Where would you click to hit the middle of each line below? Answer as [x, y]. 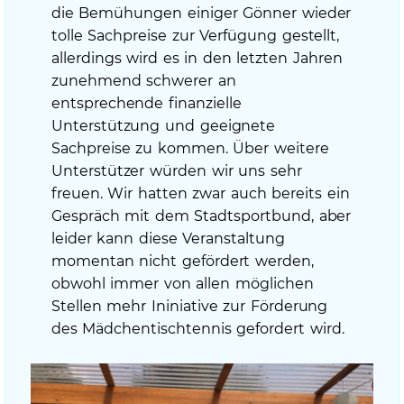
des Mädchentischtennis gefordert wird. [197, 329]
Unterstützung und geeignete [163, 126]
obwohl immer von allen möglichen [182, 284]
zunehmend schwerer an [143, 81]
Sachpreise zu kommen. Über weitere [190, 149]
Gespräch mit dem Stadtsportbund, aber [201, 216]
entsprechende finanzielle [146, 104]
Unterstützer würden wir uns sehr [176, 171]
